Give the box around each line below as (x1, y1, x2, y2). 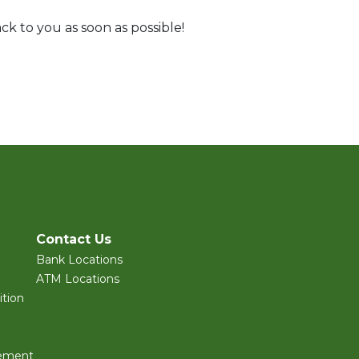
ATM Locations (36, 272, 119, 287)
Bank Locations (36, 252, 123, 268)
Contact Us (36, 232, 111, 248)
